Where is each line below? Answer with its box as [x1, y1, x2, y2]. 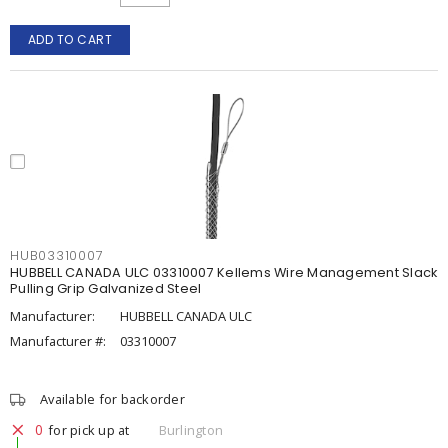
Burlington [158, 420, 223, 439]
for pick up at [48, 420, 130, 439]
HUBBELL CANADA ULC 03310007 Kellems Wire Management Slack [10, 264, 438, 281]
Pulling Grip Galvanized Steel [10, 280, 202, 297]
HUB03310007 [10, 247, 104, 264]
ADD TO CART [27, 31, 113, 48]
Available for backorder [40, 390, 185, 408]
